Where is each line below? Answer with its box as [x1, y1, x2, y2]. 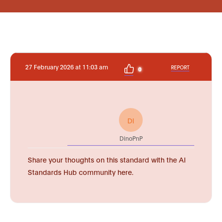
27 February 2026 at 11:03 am [25, 63, 108, 70]
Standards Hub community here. [28, 167, 133, 176]
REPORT [171, 63, 189, 70]
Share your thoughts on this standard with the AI [28, 155, 186, 164]
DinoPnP [119, 134, 143, 142]
